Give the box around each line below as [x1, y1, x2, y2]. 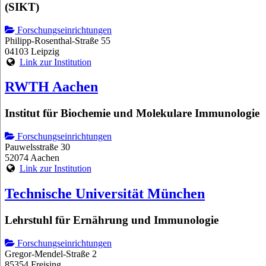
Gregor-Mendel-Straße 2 [5, 248, 97, 259]
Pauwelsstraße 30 [5, 142, 70, 153]
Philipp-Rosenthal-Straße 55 [5, 35, 110, 46]
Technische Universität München [5, 185, 205, 201]
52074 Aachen [5, 153, 59, 163]
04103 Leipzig [5, 46, 59, 56]
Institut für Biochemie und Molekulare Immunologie [5, 107, 259, 120]
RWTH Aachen [5, 79, 98, 95]
